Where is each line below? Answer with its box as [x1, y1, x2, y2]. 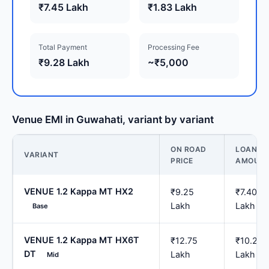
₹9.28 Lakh [38, 56, 89, 69]
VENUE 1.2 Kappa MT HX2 [24, 186, 133, 197]
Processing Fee [148, 43, 199, 52]
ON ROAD [171, 145, 207, 154]
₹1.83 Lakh [148, 1, 197, 14]
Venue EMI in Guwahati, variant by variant [12, 113, 214, 126]
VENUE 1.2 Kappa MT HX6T [24, 235, 139, 246]
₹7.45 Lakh [38, 1, 88, 14]
